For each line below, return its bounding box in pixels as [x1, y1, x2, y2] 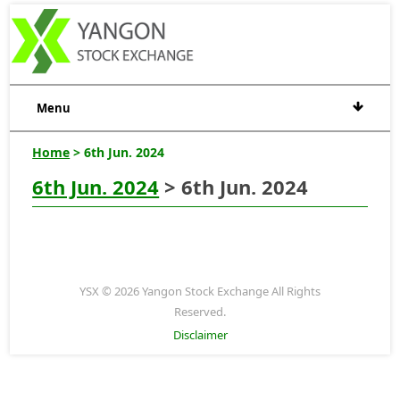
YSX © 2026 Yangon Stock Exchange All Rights [79, 282, 321, 299]
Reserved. [174, 303, 226, 320]
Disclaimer [172, 326, 228, 343]
